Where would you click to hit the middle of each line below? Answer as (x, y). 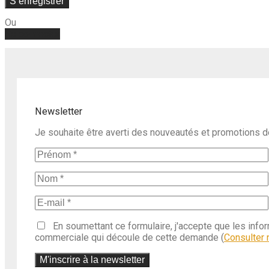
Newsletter (59, 112)
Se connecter (32, 34)
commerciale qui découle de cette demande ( (129, 238)
